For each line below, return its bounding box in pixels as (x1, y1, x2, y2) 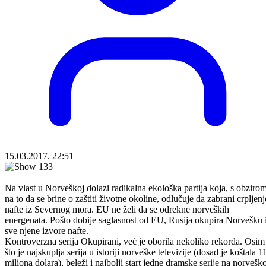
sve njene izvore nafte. (5, 225, 88, 236)
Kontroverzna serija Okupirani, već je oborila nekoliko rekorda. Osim (5, 236, 265, 246)
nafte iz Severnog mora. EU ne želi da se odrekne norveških (5, 204, 229, 214)
